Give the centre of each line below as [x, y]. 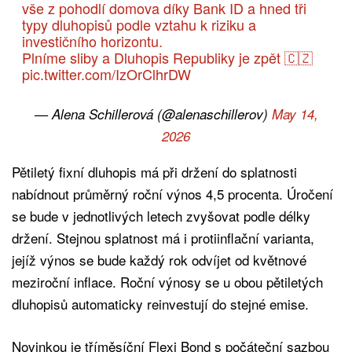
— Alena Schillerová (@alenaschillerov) [153, 114]
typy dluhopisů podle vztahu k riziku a [139, 24]
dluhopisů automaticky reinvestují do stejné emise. [160, 303]
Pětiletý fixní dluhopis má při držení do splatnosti [154, 171]
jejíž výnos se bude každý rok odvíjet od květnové [159, 259]
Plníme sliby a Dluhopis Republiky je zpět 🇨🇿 [167, 57]
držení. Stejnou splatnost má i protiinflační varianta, [163, 237]
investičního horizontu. [92, 40]
